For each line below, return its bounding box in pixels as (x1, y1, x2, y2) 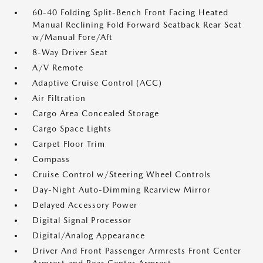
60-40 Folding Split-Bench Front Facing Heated (32, 8, 228, 18)
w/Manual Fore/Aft (32, 32, 113, 42)
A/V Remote (32, 63, 83, 73)
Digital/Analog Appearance (32, 231, 145, 241)
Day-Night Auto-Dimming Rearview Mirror (32, 185, 211, 195)
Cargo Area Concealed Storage (32, 109, 159, 119)
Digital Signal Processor (32, 215, 131, 225)
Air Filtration (32, 93, 86, 103)
